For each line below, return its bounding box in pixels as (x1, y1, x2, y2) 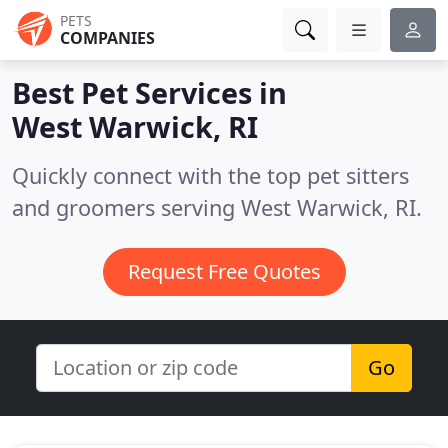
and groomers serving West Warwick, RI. (12, 193, 422, 222)
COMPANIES (60, 27, 155, 49)
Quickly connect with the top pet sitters (12, 161, 409, 190)
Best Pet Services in (12, 73, 287, 112)
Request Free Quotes (127, 258, 321, 285)
